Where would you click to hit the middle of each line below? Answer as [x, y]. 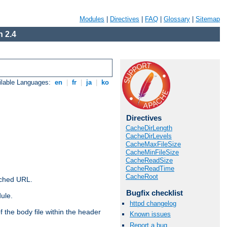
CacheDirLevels [149, 136]
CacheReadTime [150, 168]
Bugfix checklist [154, 193]
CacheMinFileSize [152, 152]
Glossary [177, 19]
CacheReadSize [149, 160]
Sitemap [208, 19]
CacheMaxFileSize [153, 144]
